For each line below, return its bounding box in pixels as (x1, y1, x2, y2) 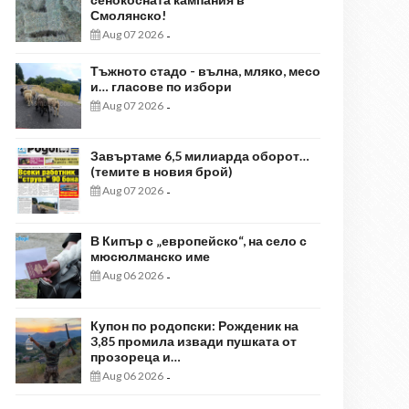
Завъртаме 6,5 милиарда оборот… (90, 148, 309, 164)
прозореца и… (90, 349, 181, 365)
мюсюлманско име (90, 248, 210, 265)
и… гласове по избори (90, 79, 232, 95)
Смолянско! (90, 7, 166, 24)
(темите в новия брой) (90, 163, 233, 180)
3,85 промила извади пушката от (90, 333, 297, 350)
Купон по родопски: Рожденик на (90, 318, 299, 334)
